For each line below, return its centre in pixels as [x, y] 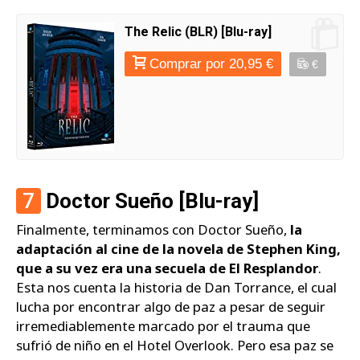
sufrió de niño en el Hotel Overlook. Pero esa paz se [175, 345]
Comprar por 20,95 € [211, 64]
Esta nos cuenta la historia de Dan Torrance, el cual [176, 287]
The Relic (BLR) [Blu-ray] [198, 32]
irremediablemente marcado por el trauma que [163, 325]
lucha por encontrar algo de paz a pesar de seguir [171, 306]
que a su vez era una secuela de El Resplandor [167, 268]
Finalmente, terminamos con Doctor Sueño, [153, 229]
